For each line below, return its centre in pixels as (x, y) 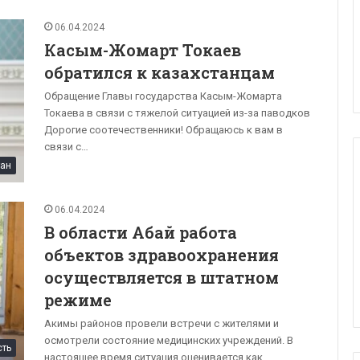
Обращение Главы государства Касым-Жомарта (163, 96)
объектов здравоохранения (162, 255)
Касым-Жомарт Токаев (143, 50)
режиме (78, 300)
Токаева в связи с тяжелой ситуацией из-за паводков (177, 113)
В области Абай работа (141, 233)
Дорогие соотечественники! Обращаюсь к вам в (164, 130)
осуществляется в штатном (162, 278)
